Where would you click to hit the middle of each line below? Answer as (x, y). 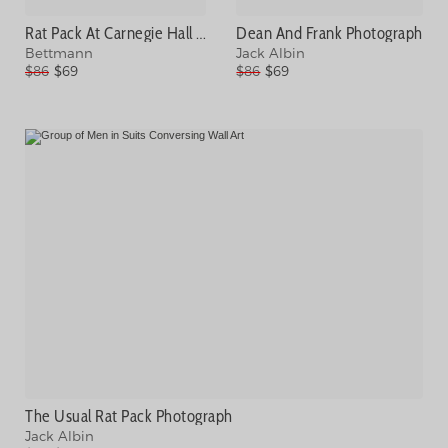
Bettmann (59, 53)
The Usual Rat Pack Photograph (129, 415)
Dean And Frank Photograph (329, 32)
